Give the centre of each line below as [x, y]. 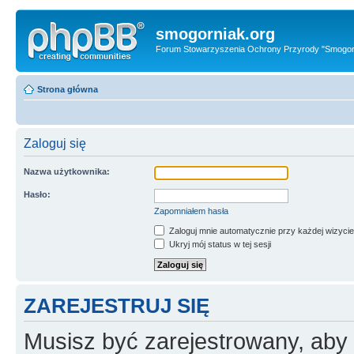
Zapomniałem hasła [191, 211]
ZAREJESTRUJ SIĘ [117, 305]
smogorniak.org [215, 34]
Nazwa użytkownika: [67, 171]
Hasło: [37, 194]
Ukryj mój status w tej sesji [219, 244]
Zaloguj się [55, 143]
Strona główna [68, 89]
